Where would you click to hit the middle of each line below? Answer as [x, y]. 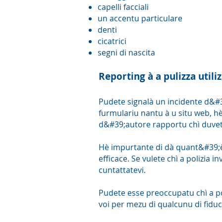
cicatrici [112, 41]
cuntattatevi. [122, 170]
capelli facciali [123, 7]
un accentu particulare [140, 18]
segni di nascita [126, 53]
